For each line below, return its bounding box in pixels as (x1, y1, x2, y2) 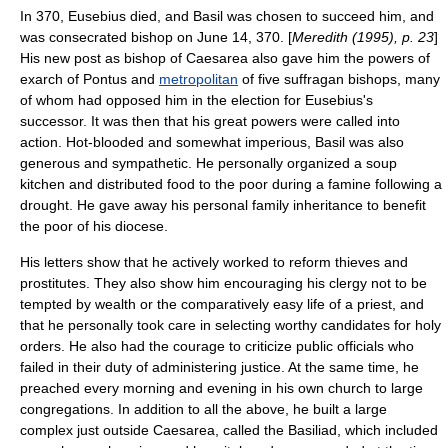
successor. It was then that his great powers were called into (20, 113, 400, 129)
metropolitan (159, 71, 238, 87)
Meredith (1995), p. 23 (292, 29, 434, 45)
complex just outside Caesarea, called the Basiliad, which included (20, 422, 438, 438)
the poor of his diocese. (20, 218, 168, 234)
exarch (20, 71, 63, 87)
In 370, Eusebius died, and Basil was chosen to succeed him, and (20, 8, 434, 24)
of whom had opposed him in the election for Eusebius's (20, 92, 373, 108)
